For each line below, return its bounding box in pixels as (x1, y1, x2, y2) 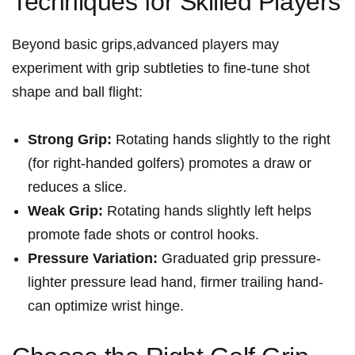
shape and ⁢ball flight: (12, 83, 143, 100)
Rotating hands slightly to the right (112, 131, 330, 147)
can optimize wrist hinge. (28, 297, 184, 314)
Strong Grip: (28, 131, 112, 147)
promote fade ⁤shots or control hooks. (28, 226, 259, 242)
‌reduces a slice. (28, 178, 127, 195)
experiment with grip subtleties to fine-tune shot (12, 59, 310, 76)
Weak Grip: (28, 202, 103, 219)
